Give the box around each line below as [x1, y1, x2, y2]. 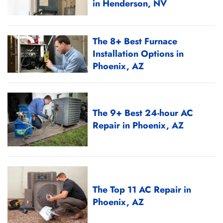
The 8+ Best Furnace [93, 35, 178, 48]
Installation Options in [93, 47, 184, 61]
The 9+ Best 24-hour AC [93, 106, 194, 119]
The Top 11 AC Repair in [93, 183, 192, 197]
